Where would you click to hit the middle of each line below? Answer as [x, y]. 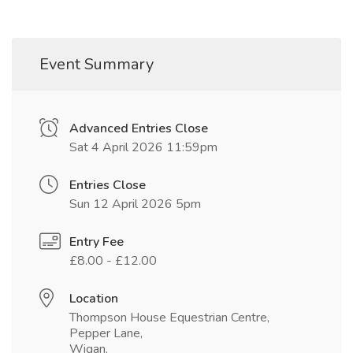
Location [94, 299]
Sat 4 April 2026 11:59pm [143, 148]
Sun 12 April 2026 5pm [135, 204]
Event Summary [97, 65]
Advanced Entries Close [139, 129]
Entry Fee [97, 242]
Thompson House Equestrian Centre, [169, 318]
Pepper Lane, [106, 334]
